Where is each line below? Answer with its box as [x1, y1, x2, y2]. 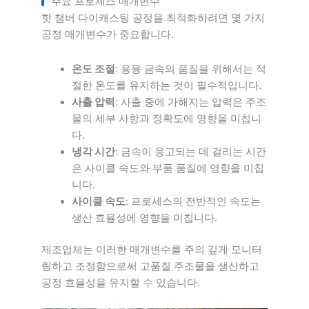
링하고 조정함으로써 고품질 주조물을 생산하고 [41, 259, 259, 272]
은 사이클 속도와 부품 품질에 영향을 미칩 [71, 161, 264, 175]
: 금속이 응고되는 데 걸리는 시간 [114, 145, 266, 158]
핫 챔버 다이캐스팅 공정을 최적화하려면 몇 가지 [41, 12, 265, 25]
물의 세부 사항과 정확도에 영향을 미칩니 [71, 112, 261, 125]
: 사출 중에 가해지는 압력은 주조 [114, 95, 266, 108]
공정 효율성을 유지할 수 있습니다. [41, 276, 200, 289]
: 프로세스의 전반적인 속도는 [125, 195, 261, 208]
